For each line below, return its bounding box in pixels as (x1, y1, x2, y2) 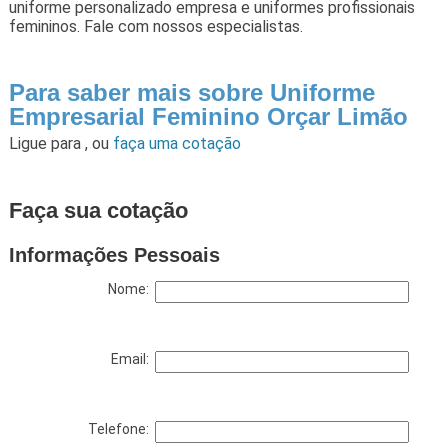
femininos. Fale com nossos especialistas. (8, 16, 303, 36)
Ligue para (8, 133, 85, 153)
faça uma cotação (112, 133, 241, 153)
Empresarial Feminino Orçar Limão (8, 102, 408, 130)
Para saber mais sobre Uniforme (8, 78, 375, 106)
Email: (110, 350, 155, 367)
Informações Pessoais (8, 243, 220, 266)
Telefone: (87, 420, 155, 437)
